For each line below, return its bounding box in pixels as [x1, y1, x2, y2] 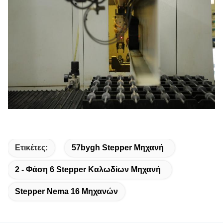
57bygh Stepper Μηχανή [72, 143, 164, 152]
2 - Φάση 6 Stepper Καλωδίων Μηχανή [15, 165, 161, 174]
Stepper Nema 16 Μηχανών [15, 187, 118, 196]
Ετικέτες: [15, 143, 48, 152]
